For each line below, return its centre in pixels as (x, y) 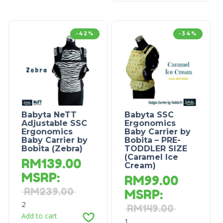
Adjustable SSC (54, 123)
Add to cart (39, 216)
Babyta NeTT (49, 115)
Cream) (140, 166)
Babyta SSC (149, 115)
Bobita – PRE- (152, 140)
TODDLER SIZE (156, 149)
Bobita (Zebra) (52, 149)
